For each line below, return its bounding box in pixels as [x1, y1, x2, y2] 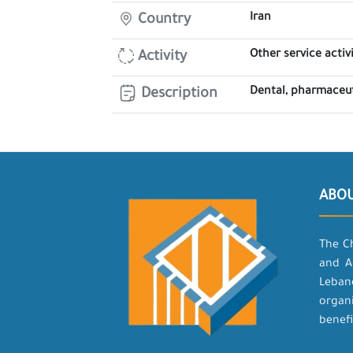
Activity [134, 50, 187, 65]
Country [134, 13, 191, 28]
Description [137, 87, 217, 102]
